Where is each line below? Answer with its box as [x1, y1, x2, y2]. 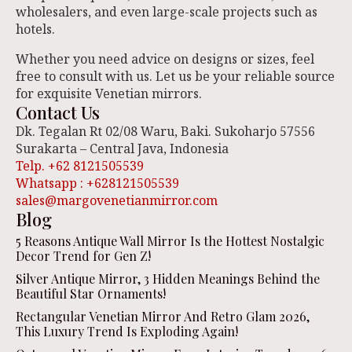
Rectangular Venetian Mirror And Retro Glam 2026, [16, 308, 310, 324]
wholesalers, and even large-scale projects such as [16, 3, 317, 20]
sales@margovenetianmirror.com [16, 192, 218, 209]
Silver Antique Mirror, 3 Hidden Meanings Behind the [16, 270, 320, 287]
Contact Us [16, 101, 100, 124]
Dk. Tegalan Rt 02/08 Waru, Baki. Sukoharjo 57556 [16, 123, 315, 140]
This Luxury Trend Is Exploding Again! [16, 323, 238, 339]
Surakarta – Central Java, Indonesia [16, 140, 229, 157]
